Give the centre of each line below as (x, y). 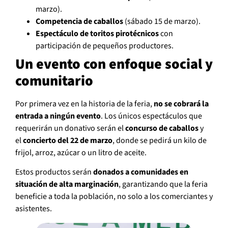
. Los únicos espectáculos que (151, 116)
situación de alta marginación (67, 184)
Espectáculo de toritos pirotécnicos (97, 33)
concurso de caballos (162, 128)
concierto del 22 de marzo (68, 140)
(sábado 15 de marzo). (162, 21)
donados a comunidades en (141, 172)
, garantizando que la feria (163, 184)
